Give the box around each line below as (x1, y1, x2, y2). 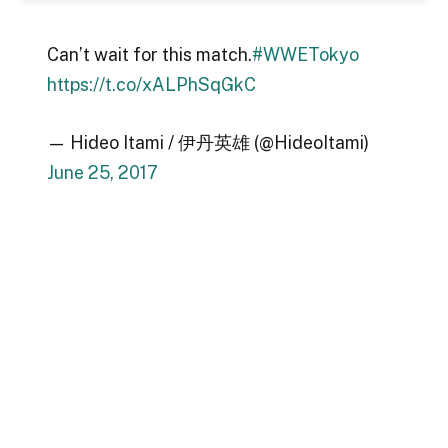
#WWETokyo (251, 44, 359, 66)
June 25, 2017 (46, 161, 158, 183)
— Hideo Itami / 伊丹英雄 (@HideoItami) (46, 131, 369, 153)
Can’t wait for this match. (46, 44, 252, 66)
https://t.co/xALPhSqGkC (46, 74, 256, 96)
